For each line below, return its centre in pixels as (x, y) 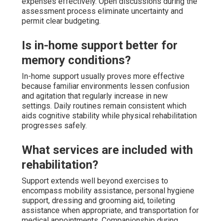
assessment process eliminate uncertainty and (102, 11)
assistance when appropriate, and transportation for (110, 210)
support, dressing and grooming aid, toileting (98, 200)
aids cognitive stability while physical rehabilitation (109, 115)
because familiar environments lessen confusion (106, 86)
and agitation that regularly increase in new (95, 96)
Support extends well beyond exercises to (95, 181)
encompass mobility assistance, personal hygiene (108, 190)
